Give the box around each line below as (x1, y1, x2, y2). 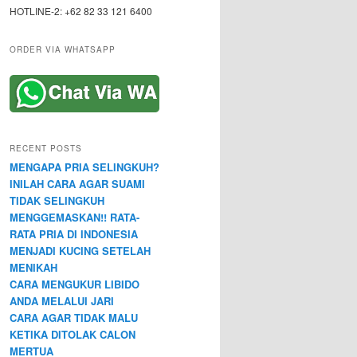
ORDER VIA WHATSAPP (10, 43, 116, 55)
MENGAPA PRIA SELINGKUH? (10, 159, 159, 175)
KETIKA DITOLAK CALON (10, 326, 135, 342)
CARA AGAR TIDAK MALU (10, 309, 138, 325)
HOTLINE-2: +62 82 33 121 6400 (10, 3, 152, 18)
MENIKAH (10, 259, 57, 275)
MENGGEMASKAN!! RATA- (10, 209, 139, 225)
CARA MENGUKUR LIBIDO (10, 276, 139, 292)
